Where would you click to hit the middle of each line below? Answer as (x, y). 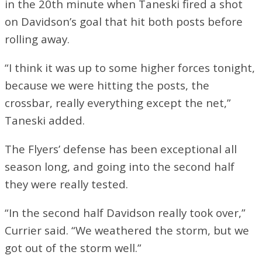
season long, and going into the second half (120, 166)
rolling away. (37, 39)
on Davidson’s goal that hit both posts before (124, 21)
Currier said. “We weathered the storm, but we (127, 230)
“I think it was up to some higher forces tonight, (130, 67)
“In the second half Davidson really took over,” (125, 212)
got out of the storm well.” (73, 247)
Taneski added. (45, 120)
